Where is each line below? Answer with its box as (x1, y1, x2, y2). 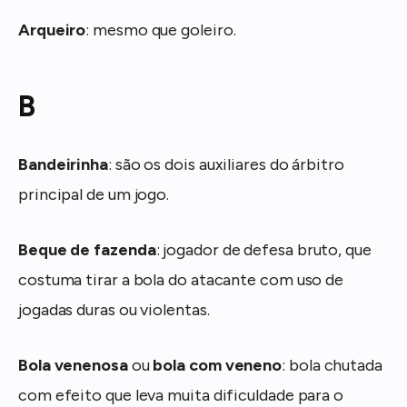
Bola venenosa (18, 354, 132, 375)
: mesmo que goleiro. (85, 19, 236, 40)
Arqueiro (18, 19, 86, 40)
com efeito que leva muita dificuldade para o (18, 384, 344, 405)
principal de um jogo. (18, 184, 170, 205)
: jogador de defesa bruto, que (155, 239, 372, 260)
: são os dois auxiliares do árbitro (108, 154, 344, 175)
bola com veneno (149, 354, 283, 375)
